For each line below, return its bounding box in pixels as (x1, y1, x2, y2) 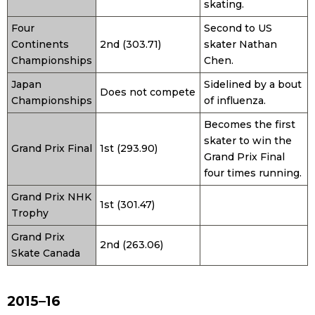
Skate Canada (11, 246, 80, 259)
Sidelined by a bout (204, 77, 302, 91)
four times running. (204, 166, 302, 179)
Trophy (11, 206, 49, 219)
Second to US (204, 21, 272, 34)
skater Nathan (204, 37, 277, 51)
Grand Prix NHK (11, 190, 91, 203)
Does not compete (100, 85, 195, 98)
